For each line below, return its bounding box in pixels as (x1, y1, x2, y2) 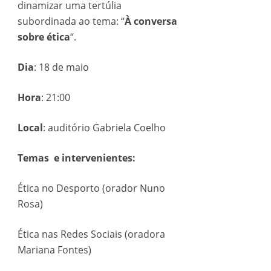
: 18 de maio (33, 60, 89, 74)
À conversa (124, 15, 177, 28)
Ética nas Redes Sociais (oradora (17, 227, 165, 241)
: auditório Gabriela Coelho (42, 121, 166, 134)
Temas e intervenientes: (17, 151, 135, 165)
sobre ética (17, 30, 70, 44)
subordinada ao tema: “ (17, 15, 125, 28)
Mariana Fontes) (17, 243, 91, 256)
